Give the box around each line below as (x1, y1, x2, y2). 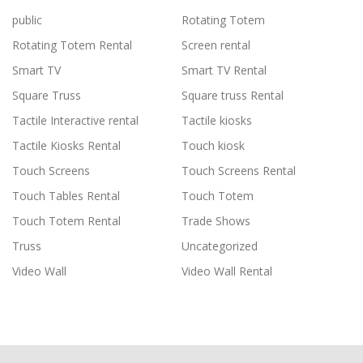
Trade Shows (181, 212, 250, 228)
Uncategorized (181, 237, 258, 254)
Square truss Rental (181, 87, 284, 103)
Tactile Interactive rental (12, 112, 139, 128)
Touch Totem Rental (12, 212, 121, 228)
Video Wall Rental (181, 263, 272, 279)
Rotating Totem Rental (12, 36, 132, 53)
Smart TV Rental (181, 62, 267, 78)
